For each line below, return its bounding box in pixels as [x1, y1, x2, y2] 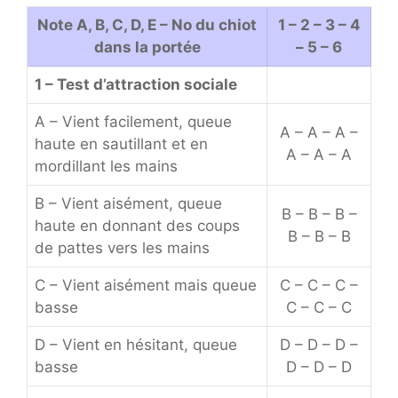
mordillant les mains [35, 157, 178, 175]
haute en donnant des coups [35, 217, 240, 235]
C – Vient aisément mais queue [35, 276, 257, 294]
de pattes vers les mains [35, 239, 210, 257]
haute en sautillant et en [35, 135, 208, 153]
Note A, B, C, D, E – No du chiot [37, 16, 257, 34]
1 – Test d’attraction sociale [35, 76, 237, 93]
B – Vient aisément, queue [35, 195, 222, 212]
